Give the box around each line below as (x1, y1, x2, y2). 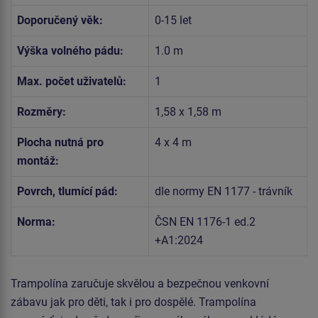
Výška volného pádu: (17, 43, 124, 57)
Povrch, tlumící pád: (17, 184, 118, 198)
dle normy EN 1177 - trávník (155, 184, 292, 198)
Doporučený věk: (17, 13, 103, 27)
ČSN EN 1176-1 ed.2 (155, 214, 256, 229)
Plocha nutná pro (17, 135, 104, 149)
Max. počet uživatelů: (17, 74, 126, 88)
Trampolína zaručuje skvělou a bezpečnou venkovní (11, 276, 269, 290)
